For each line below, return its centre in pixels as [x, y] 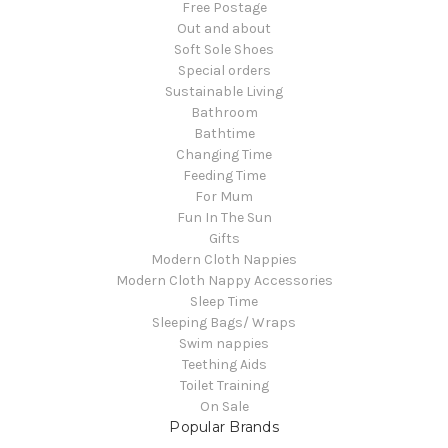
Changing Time [224, 155]
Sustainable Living [224, 92]
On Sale [224, 407]
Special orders [224, 71]
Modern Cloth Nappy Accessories [224, 281]
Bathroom [224, 113]
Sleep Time [224, 302]
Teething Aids [224, 365]
